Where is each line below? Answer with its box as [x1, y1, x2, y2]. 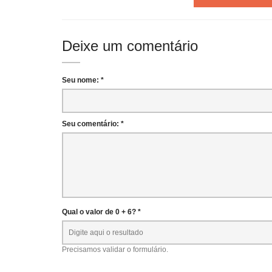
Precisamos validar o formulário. [62, 245, 168, 254]
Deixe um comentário [62, 38, 198, 54]
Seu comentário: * [62, 120, 124, 128]
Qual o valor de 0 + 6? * [62, 208, 141, 216]
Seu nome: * [62, 76, 104, 84]
